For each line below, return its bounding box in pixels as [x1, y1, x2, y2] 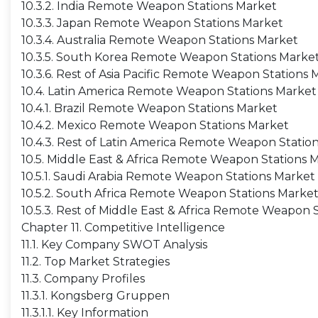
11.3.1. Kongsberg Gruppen [21, 289, 170, 302]
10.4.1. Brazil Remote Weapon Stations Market [21, 102, 278, 115]
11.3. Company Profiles [21, 272, 145, 285]
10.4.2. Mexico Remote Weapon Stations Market [21, 119, 289, 132]
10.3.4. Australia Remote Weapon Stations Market [21, 33, 298, 47]
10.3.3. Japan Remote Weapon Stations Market [21, 16, 283, 30]
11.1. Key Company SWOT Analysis [21, 238, 207, 251]
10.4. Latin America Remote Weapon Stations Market [21, 84, 317, 98]
